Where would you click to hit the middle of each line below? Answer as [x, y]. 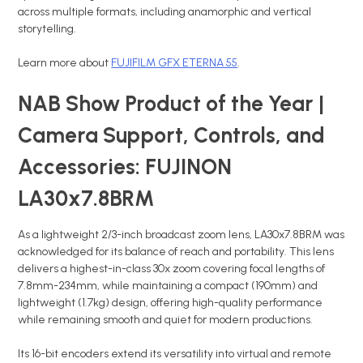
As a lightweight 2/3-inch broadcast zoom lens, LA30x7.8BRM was [181, 235]
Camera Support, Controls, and [172, 136]
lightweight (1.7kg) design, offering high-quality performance [171, 303]
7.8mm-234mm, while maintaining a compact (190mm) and [168, 286]
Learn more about [65, 62]
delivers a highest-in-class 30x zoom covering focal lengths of [172, 269]
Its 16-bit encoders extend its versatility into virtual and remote [175, 354]
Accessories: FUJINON [125, 167]
